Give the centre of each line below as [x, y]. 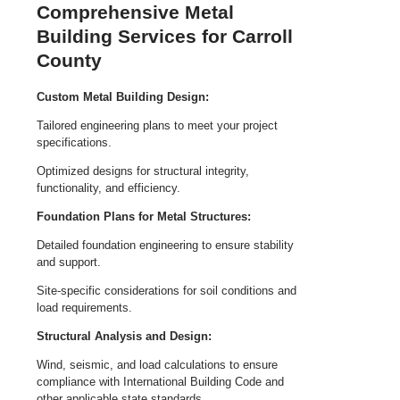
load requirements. [84, 307]
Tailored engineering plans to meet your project [157, 125]
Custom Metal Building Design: [123, 96]
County [69, 61]
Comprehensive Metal [135, 12]
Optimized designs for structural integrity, [143, 171]
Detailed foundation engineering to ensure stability [165, 245]
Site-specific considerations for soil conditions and [167, 290]
